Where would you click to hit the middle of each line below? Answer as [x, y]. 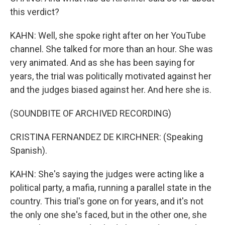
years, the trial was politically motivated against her [111, 76]
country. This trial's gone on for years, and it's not [107, 201]
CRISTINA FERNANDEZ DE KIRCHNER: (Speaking [106, 137]
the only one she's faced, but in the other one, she [108, 215]
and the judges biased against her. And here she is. [111, 90]
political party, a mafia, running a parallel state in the [111, 188]
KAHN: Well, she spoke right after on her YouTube [108, 35]
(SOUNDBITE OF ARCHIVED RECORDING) [91, 113]
